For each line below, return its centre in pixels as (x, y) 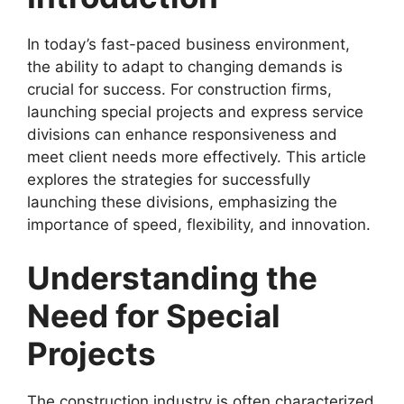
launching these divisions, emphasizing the (182, 202)
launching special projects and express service (195, 111)
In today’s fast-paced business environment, (188, 44)
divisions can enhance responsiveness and (182, 134)
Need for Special (154, 316)
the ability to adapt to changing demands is (185, 66)
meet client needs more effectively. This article (197, 156)
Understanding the (172, 278)
